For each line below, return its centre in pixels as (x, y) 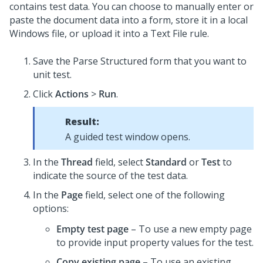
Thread (77, 162)
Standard (166, 162)
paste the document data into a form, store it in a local (129, 20)
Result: (82, 122)
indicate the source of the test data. (110, 176)
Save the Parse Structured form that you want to (140, 61)
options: (51, 208)
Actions (72, 94)
